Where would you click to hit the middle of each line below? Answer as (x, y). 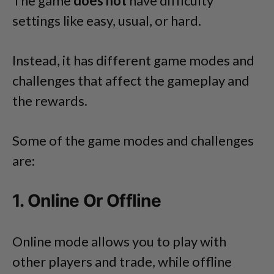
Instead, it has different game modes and (133, 60)
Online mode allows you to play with (119, 241)
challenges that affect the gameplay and (131, 80)
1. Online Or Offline (87, 200)
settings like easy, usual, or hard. (107, 20)
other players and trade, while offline (122, 261)
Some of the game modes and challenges (133, 140)
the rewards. (50, 100)
